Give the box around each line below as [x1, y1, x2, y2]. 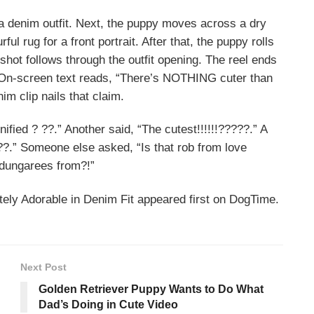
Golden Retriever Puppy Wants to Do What [39, 282, 264, 295]
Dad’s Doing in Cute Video [39, 298, 178, 310]
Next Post [20, 261, 67, 273]
